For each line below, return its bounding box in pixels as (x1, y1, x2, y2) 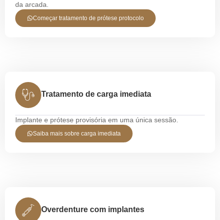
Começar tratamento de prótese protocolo (33, 15, 144, 22)
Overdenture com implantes (41, 205, 144, 214)
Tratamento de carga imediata (41, 90, 151, 99)
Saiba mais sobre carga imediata (33, 130, 121, 137)
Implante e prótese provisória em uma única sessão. (15, 116, 178, 124)
